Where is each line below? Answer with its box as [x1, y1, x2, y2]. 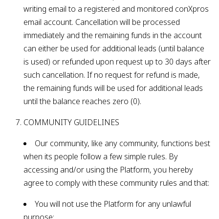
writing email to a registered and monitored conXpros [23, 3, 209, 14]
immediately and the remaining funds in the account [23, 30, 202, 41]
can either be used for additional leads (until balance [23, 43, 204, 54]
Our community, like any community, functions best [35, 138, 210, 149]
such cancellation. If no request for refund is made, [23, 69, 200, 80]
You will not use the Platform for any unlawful [35, 198, 191, 209]
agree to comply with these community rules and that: [23, 177, 209, 188]
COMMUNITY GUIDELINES [23, 117, 119, 128]
